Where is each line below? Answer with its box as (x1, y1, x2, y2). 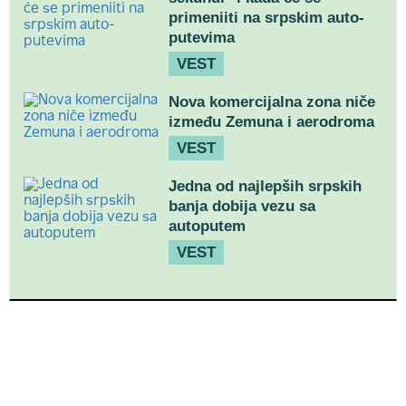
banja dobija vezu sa (169, 198, 315, 215)
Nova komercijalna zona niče (169, 93, 375, 111)
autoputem (169, 217, 246, 235)
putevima (169, 29, 235, 46)
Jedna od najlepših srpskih (169, 178, 362, 195)
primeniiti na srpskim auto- (169, 9, 364, 26)
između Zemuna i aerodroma (169, 113, 374, 130)
